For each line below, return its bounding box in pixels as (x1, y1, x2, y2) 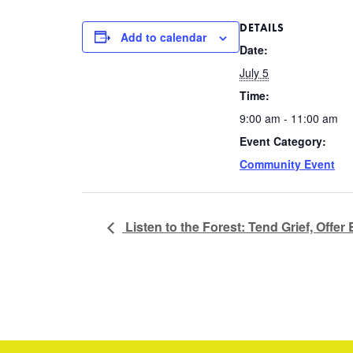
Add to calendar (121, 28, 206, 45)
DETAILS (240, 20, 284, 35)
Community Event (240, 155, 335, 172)
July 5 (240, 64, 269, 80)
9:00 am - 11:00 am (240, 110, 338, 126)
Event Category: (240, 132, 326, 149)
